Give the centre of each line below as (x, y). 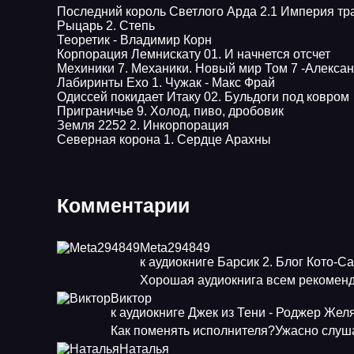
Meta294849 (175, 248)
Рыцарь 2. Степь (106, 26)
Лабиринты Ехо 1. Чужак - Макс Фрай (166, 83)
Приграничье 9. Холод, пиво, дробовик (170, 111)
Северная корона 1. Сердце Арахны (164, 139)
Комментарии (123, 205)
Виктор (131, 298)
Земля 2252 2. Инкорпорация (143, 125)
